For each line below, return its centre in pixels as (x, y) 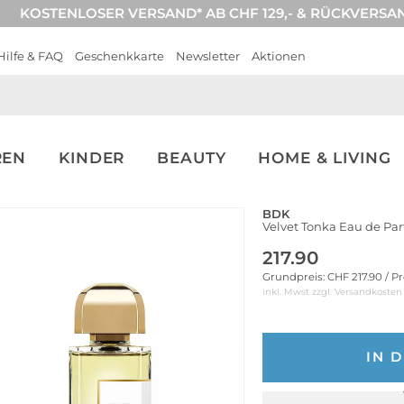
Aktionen (279, 56)
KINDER (92, 158)
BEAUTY (192, 158)
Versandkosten (368, 291)
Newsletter (208, 56)
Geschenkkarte (119, 56)
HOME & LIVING (325, 158)
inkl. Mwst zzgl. (298, 291)
